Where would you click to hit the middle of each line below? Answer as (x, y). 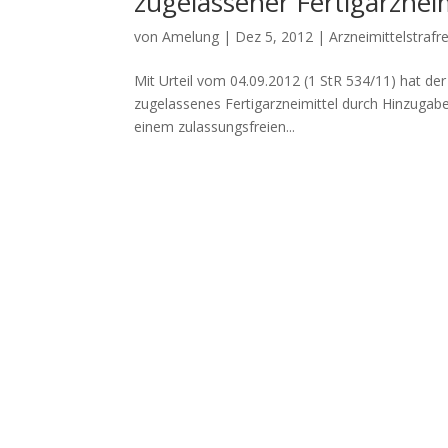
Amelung (191, 36)
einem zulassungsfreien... (215, 126)
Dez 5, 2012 (274, 36)
